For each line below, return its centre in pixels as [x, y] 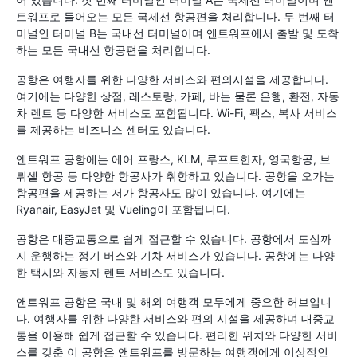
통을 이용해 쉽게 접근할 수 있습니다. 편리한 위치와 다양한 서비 [177, 335]
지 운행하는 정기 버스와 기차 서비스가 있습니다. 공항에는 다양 [175, 255]
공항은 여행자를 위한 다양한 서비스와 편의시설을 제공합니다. [172, 79]
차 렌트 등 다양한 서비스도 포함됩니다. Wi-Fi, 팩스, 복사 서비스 [177, 112]
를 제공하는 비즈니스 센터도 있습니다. [113, 129]
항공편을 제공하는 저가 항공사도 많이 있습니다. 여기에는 [161, 192]
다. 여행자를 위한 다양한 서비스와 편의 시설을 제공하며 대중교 [175, 318]
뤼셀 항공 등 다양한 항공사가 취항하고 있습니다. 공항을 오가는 [175, 175]
